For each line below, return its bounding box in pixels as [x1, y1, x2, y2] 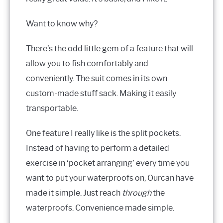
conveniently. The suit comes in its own [26, 73, 167, 83]
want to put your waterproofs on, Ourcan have [26, 173, 194, 183]
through [122, 188, 151, 198]
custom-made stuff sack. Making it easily [26, 88, 176, 98]
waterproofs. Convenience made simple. [26, 203, 174, 213]
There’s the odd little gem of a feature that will [26, 43, 193, 53]
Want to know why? [26, 18, 98, 28]
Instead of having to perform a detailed [26, 143, 169, 153]
